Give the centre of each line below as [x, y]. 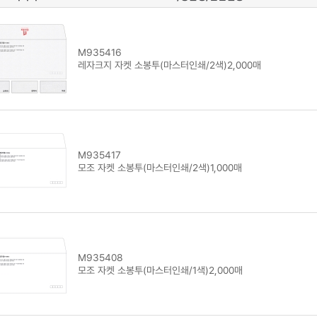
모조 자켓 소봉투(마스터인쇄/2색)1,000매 [160, 167]
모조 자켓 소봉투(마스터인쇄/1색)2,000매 [160, 270]
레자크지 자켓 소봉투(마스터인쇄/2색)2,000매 [169, 65]
